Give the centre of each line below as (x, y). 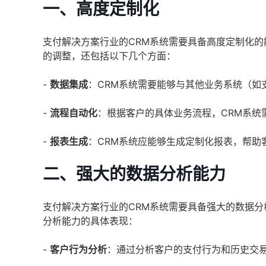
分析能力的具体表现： (90, 221)
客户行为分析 (78, 249)
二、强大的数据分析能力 (134, 174)
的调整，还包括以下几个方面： (109, 56)
